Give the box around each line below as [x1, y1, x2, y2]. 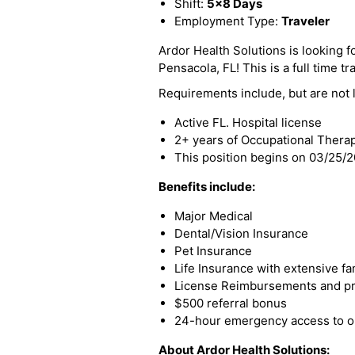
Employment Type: [174, 13, 281, 29]
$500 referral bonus [174, 296, 287, 311]
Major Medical [174, 208, 253, 223]
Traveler [281, 13, 330, 29]
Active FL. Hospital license [174, 115, 322, 130]
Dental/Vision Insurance [174, 226, 308, 241]
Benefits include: [158, 179, 255, 194]
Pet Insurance [174, 243, 252, 258]
